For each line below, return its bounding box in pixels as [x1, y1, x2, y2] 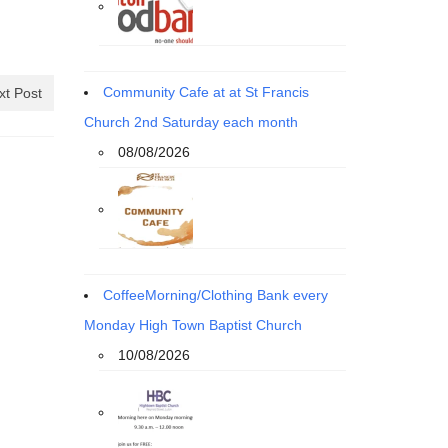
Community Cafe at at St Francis [102, 83, 309, 100]
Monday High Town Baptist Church [83, 316, 302, 333]
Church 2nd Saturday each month [83, 113, 298, 130]
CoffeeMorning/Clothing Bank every [102, 286, 328, 303]
